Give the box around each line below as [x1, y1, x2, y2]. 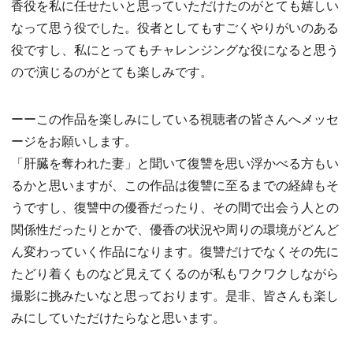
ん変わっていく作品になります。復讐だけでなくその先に [11, 242, 339, 261]
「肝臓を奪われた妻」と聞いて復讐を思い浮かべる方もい [11, 154, 339, 173]
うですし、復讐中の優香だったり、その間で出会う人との [11, 198, 339, 217]
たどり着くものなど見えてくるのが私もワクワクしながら [11, 264, 339, 283]
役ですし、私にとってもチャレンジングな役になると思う [11, 40, 339, 59]
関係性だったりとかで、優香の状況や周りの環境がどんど [11, 220, 339, 239]
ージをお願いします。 [11, 132, 137, 150]
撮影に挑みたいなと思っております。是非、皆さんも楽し [11, 286, 339, 305]
